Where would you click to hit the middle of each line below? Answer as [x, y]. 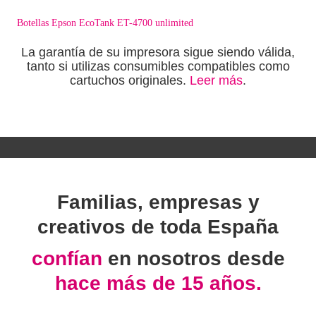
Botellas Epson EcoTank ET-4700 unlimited [105, 23]
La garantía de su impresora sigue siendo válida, [158, 53]
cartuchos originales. [130, 81]
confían [69, 259]
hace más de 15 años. [158, 284]
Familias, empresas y [158, 202]
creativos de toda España [158, 227]
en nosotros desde [196, 259]
